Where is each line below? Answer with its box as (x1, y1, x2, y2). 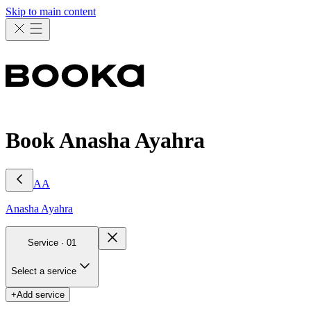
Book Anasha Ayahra (6, 128, 205, 153)
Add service (17, 289, 65, 300)
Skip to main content (6, 6, 96, 17)
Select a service (11, 265, 76, 276)
